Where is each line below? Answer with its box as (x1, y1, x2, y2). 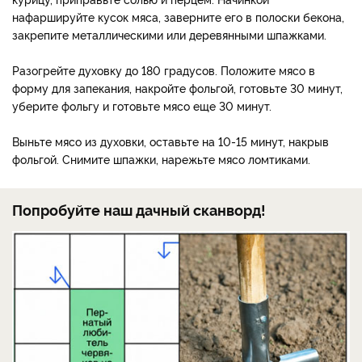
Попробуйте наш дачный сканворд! (12, 199, 266, 219)
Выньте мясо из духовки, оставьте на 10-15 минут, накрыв (12, 133, 329, 149)
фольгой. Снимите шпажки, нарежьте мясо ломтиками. (12, 150, 310, 166)
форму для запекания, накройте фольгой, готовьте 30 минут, (12, 79, 343, 95)
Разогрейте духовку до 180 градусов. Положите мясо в (12, 61, 315, 78)
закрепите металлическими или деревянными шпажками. (12, 26, 326, 42)
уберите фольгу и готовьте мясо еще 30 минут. (12, 97, 271, 113)
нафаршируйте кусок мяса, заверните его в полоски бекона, (12, 8, 344, 24)
